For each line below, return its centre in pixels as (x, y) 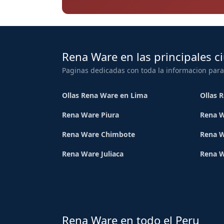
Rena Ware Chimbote (98, 134)
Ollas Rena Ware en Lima (105, 95)
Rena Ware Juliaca (93, 154)
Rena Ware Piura (90, 115)
